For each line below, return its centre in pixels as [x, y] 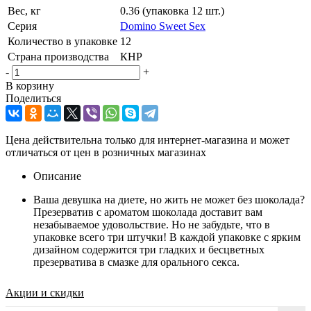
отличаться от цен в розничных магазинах [106, 152]
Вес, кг [24, 10]
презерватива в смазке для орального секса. [136, 262]
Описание [57, 176]
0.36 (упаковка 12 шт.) [172, 10]
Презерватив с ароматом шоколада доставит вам [148, 212]
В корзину [30, 85]
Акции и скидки [45, 292]
